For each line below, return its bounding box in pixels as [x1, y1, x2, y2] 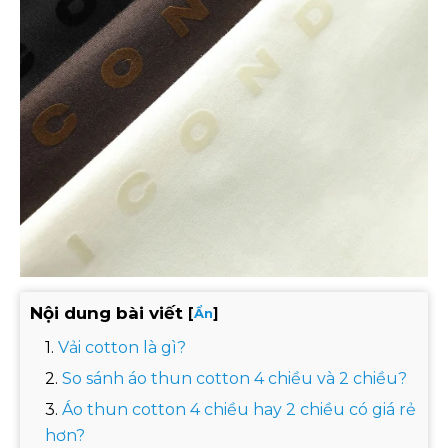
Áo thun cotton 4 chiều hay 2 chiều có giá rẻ [62, 400, 416, 419]
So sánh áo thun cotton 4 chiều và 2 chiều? [62, 369, 407, 388]
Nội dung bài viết [30, 303, 183, 323]
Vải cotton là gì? [58, 338, 186, 357]
